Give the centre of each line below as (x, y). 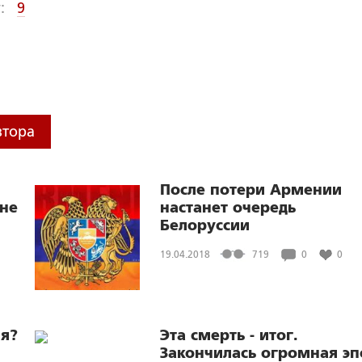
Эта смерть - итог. (229, 335)
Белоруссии (205, 225)
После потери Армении (251, 190)
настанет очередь (228, 208)
